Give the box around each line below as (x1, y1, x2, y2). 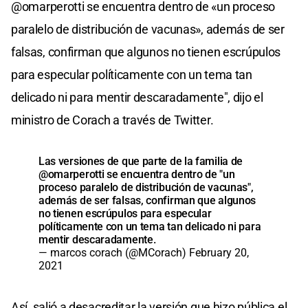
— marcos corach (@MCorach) (38, 245, 189, 259)
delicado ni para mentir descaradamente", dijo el (11, 89, 263, 104)
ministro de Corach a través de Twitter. (11, 112, 214, 127)
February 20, (189, 245, 249, 259)
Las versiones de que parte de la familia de (38, 154, 243, 168)
